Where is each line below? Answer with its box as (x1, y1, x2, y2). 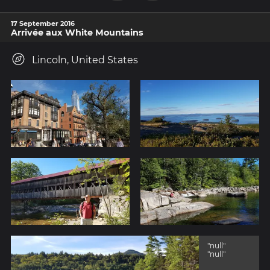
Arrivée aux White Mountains (11, 27, 143, 39)
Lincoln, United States (32, 54, 138, 66)
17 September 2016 (11, 19, 75, 28)
